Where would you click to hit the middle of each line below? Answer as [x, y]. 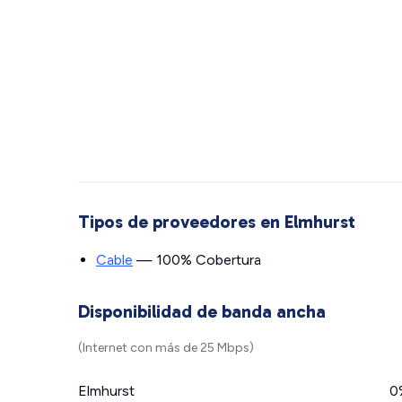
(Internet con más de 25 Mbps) [166, 348]
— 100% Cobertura [197, 260]
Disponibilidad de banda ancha [202, 311]
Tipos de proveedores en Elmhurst [217, 222]
